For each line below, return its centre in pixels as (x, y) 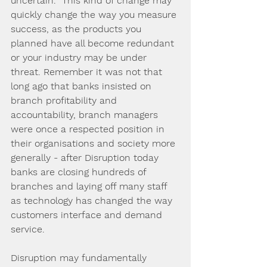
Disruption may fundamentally (80, 258)
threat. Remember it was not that (88, 72)
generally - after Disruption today (86, 158)
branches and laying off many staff (90, 186)
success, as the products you (77, 29)
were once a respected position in (89, 129)
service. (29, 229)
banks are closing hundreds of (80, 172)
